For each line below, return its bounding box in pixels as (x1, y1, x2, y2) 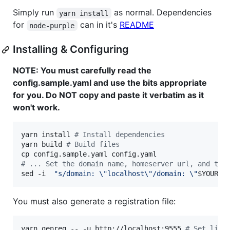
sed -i (21, 169, 54, 178)
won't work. (13, 102, 60, 113)
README (119, 20, 154, 30)
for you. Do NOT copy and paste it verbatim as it (13, 90, 204, 101)
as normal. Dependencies (111, 7, 214, 18)
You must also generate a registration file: (13, 196, 176, 207)
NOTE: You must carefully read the (13, 65, 151, 76)
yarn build (21, 140, 66, 149)
